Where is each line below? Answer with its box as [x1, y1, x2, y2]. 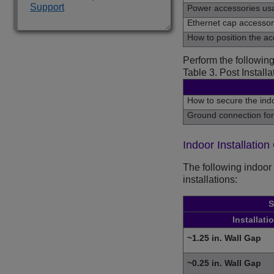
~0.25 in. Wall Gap [187, 258, 261, 268]
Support [30, 2, 64, 12]
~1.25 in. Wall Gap [187, 233, 261, 243]
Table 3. [183, 67, 220, 78]
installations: [183, 174, 237, 185]
